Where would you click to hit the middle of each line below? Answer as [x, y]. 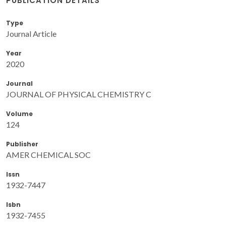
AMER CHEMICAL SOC [48, 154]
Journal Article [31, 33]
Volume [19, 114]
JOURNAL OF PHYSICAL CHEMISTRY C [79, 94]
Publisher [22, 144]
